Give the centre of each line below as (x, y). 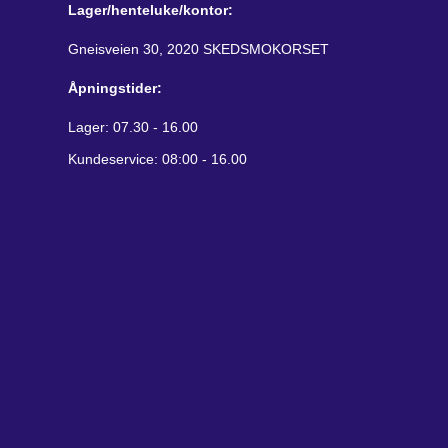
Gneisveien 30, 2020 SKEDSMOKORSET (199, 49)
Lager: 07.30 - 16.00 (133, 127)
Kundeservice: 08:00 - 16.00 (158, 159)
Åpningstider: (115, 88)
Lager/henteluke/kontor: (153, 10)
